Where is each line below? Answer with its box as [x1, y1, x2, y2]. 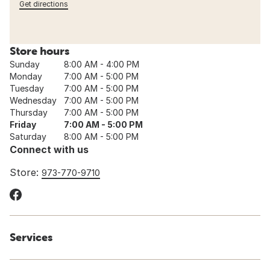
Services [10, 231, 52, 244]
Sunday [10, 59, 40, 70]
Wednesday [10, 95, 57, 106]
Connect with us [10, 143, 89, 156]
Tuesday [10, 83, 44, 94]
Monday [10, 71, 42, 82]
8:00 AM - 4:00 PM [64, 59, 139, 70]
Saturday [10, 131, 46, 142]
